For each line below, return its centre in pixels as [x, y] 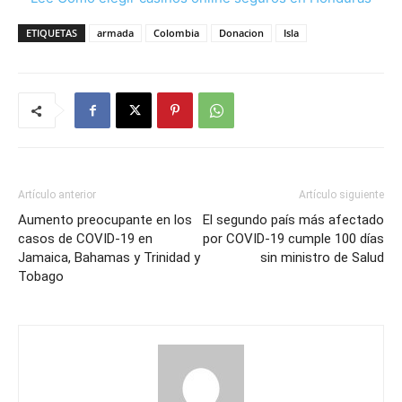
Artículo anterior [57, 194]
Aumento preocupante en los [105, 219]
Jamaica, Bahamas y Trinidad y [109, 257]
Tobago [41, 276]
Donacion [241, 32]
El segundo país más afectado [293, 219]
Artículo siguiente [341, 194]
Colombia [176, 32]
